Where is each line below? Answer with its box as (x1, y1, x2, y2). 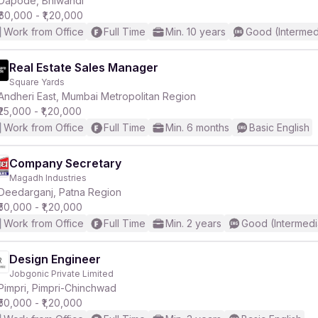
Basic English (249, 121, 309, 133)
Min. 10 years (165, 26, 226, 38)
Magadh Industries (9, 172, 87, 183)
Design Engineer (9, 252, 101, 266)
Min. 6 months (165, 121, 229, 133)
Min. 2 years (165, 217, 221, 229)
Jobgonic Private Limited (9, 268, 114, 279)
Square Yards (9, 77, 65, 87)
